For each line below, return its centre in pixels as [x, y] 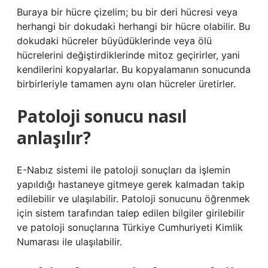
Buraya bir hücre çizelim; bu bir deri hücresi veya [127, 12]
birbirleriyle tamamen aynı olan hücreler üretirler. [126, 84]
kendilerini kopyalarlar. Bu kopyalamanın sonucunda [134, 69]
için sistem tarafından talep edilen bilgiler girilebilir [131, 213]
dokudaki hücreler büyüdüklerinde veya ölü [114, 41]
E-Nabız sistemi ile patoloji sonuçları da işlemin [124, 170]
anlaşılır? [54, 138]
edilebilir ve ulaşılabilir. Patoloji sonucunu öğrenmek [133, 199]
